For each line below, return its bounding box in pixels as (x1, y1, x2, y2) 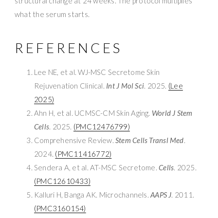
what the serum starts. (15, 9, 90, 18)
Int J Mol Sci (106, 81, 145, 90)
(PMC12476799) (73, 122, 130, 131)
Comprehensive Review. (34, 135, 115, 145)
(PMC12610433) (34, 176, 91, 185)
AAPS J (150, 190, 172, 199)
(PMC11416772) (55, 149, 112, 158)
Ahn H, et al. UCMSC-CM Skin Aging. (34, 108, 152, 117)
